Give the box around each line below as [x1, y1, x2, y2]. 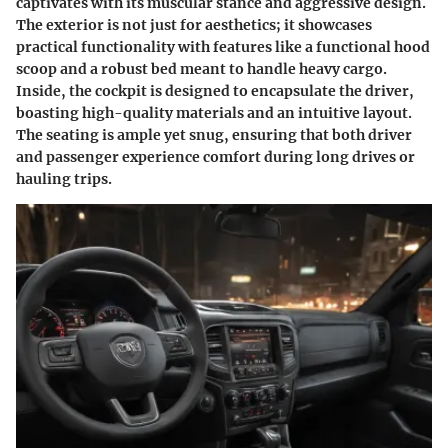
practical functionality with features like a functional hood [16, 38, 430, 57]
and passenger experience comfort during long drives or [16, 148, 415, 167]
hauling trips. [16, 170, 112, 189]
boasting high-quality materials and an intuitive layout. [16, 104, 412, 123]
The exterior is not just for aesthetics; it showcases [16, 16, 372, 35]
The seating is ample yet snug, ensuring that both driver [16, 126, 412, 145]
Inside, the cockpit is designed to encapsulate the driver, [16, 82, 414, 101]
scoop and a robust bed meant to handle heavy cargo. [16, 60, 387, 79]
